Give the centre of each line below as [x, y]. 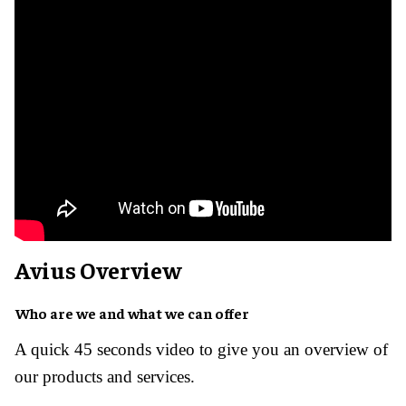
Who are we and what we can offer [132, 312]
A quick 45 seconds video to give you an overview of [201, 349]
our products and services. [105, 376]
